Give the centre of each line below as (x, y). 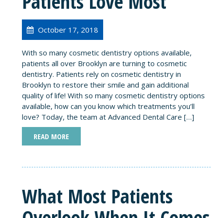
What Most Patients (97, 196)
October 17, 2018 (67, 29)
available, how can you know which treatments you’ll (108, 106)
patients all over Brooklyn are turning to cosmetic (104, 63)
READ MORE (51, 136)
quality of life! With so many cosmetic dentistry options (113, 95)
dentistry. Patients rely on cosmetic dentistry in (101, 74)
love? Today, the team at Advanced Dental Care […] (108, 117)
